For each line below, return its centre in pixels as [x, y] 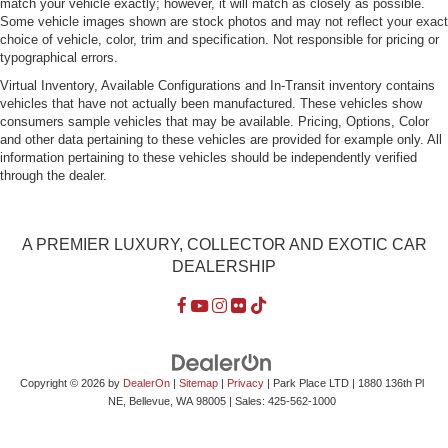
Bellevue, [149, 400]
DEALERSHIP [224, 266]
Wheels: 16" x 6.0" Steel [124, 42]
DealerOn [146, 382]
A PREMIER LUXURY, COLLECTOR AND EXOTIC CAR [224, 244]
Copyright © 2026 [63, 382]
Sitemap [198, 382]
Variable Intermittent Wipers [136, 14]
